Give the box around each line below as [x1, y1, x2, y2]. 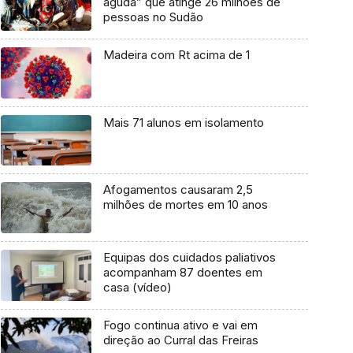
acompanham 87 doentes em [102, 265, 262, 281]
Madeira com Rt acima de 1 [102, 47, 250, 63]
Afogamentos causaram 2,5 [102, 182, 253, 198]
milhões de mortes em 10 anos [102, 197, 268, 213]
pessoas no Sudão [102, 9, 203, 25]
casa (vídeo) [102, 280, 172, 295]
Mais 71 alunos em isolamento [102, 114, 264, 130]
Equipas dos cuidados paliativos [102, 250, 276, 266]
